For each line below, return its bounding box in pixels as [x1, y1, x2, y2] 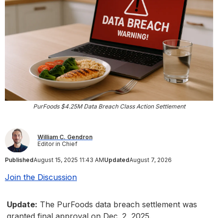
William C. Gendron [37, 133, 92, 141]
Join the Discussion [5, 172, 77, 182]
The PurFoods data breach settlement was [37, 200, 197, 210]
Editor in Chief [37, 140, 77, 147]
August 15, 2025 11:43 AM [34, 156, 104, 164]
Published [5, 156, 34, 164]
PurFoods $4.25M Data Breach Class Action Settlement [33, 103, 185, 110]
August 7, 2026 [129, 156, 172, 164]
